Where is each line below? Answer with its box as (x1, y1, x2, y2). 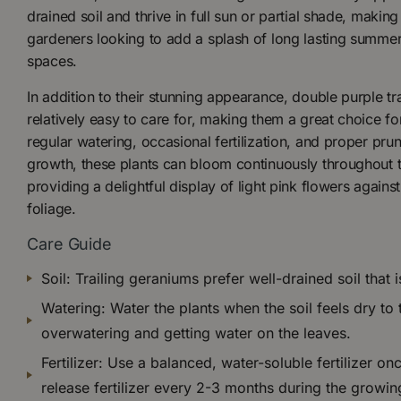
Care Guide (27, 234, 112, 253)
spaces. (27, 51, 77, 70)
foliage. (27, 199, 76, 218)
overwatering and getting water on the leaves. (41, 324, 351, 343)
